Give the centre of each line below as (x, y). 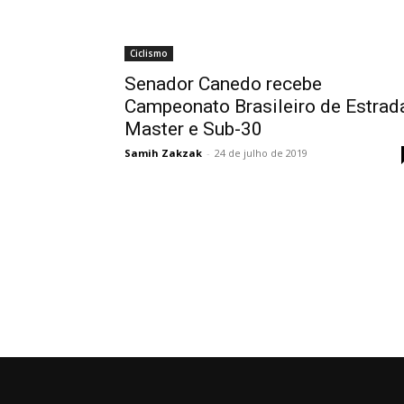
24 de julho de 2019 (261, 153)
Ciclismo (149, 54)
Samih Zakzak (163, 153)
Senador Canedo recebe (223, 84)
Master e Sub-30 (193, 129)
